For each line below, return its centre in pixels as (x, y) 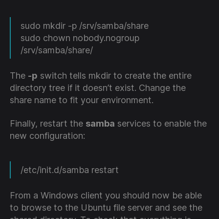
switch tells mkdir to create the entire (115, 76)
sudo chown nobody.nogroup (80, 38)
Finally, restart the (48, 123)
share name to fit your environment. (82, 100)
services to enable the (161, 123)
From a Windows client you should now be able (106, 196)
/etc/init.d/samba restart (70, 170)
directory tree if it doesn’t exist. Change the (98, 88)
